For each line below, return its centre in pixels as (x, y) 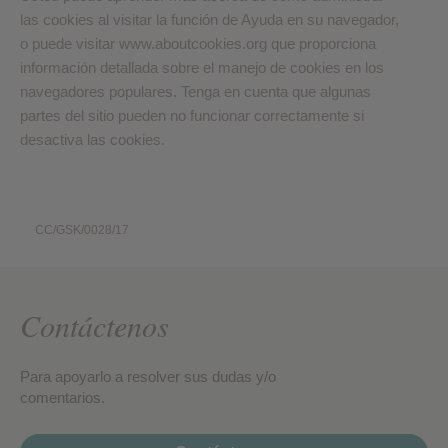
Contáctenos (94, 325)
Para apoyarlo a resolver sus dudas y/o (148, 376)
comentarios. (62, 397)
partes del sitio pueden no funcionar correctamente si (192, 115)
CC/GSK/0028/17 (82, 230)
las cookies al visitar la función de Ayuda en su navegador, (209, 19)
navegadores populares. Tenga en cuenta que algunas (195, 91)
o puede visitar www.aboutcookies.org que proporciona (198, 43)
